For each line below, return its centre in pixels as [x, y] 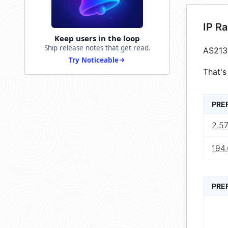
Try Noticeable [94, 60]
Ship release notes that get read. [97, 48]
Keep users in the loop [97, 38]
